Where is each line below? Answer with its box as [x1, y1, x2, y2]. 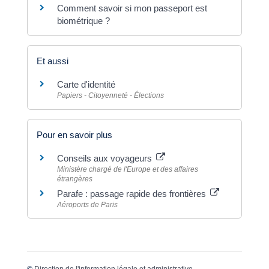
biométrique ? [56, 16, 110, 26]
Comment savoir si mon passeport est [56, 3, 207, 13]
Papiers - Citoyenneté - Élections [56, 91, 164, 100]
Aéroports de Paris [56, 200, 118, 209]
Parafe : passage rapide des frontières [56, 188, 208, 199]
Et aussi [36, 56, 68, 67]
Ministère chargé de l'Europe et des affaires [56, 165, 198, 174]
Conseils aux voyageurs [56, 153, 154, 163]
